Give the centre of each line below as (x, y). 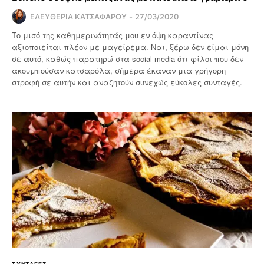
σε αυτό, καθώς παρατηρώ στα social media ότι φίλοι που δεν (128, 59)
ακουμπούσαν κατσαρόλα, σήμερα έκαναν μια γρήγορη (119, 71)
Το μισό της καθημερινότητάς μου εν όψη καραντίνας (113, 35)
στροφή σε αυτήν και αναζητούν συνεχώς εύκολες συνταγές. (127, 82)
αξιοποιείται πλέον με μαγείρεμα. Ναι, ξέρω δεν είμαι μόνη (131, 47)
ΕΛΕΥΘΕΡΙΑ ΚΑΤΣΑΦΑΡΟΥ (78, 17)
